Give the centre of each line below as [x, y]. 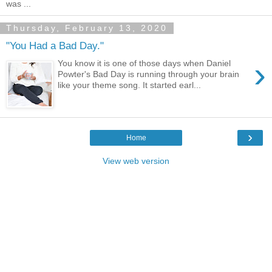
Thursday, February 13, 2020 [87, 28]
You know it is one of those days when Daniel [144, 63]
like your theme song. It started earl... [130, 85]
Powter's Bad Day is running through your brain [149, 74]
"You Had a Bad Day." [55, 45]
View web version [136, 161]
